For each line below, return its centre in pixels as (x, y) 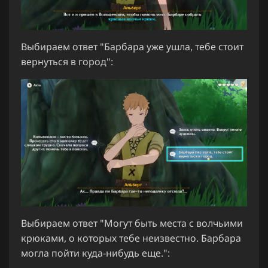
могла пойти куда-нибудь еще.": (95, 253)
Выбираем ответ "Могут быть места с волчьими (132, 223)
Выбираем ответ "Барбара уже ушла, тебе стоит (132, 47)
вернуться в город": (67, 62)
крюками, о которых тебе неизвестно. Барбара (131, 238)
